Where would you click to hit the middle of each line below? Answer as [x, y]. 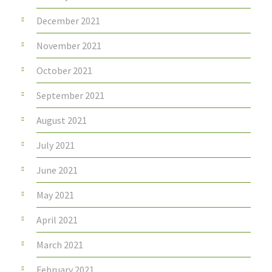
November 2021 [69, 46]
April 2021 [57, 220]
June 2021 [57, 170]
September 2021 [70, 96]
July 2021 [56, 145]
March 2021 [60, 245]
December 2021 [68, 21]
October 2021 [64, 71]
